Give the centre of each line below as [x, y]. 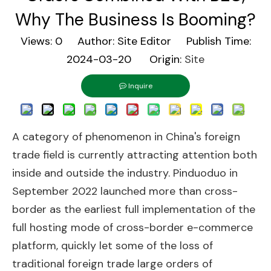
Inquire [140, 86]
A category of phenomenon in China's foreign [126, 137]
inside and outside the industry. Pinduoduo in [125, 173]
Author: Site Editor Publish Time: [156, 41]
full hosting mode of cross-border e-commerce [132, 227]
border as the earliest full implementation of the [134, 209]
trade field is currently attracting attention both [135, 155]
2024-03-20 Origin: [126, 59]
